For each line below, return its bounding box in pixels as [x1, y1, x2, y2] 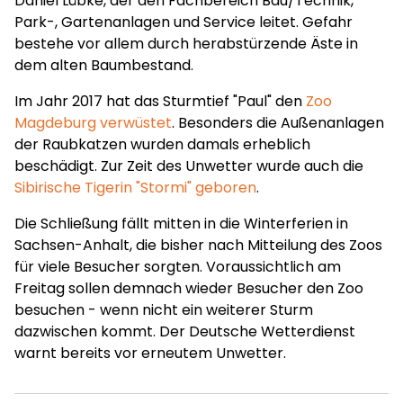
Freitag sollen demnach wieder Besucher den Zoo [14, 278, 363, 299]
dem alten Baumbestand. [14, 55, 193, 76]
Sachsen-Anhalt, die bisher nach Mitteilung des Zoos [14, 235, 382, 255]
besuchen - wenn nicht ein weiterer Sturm [14, 300, 313, 320]
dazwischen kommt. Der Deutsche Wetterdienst [14, 321, 355, 342]
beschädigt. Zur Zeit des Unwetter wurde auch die [14, 156, 363, 176]
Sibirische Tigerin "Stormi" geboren [14, 177, 256, 198]
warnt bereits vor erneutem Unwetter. [14, 343, 286, 363]
